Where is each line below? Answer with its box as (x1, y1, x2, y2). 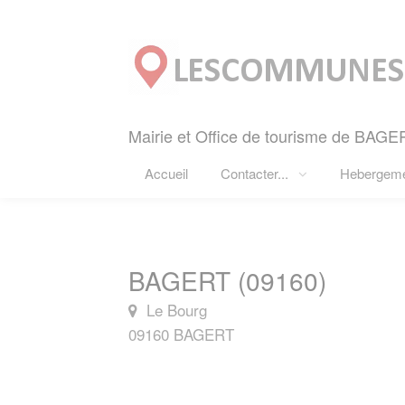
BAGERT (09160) (128, 262, 326, 298)
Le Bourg (142, 298, 207, 321)
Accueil (145, 164, 188, 183)
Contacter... (221, 164, 292, 183)
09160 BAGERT (128, 323, 234, 345)
